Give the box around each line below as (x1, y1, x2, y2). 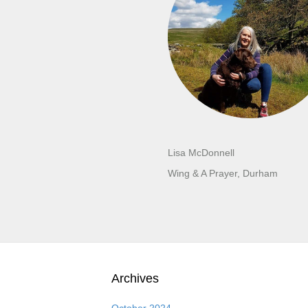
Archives (111, 271, 159, 285)
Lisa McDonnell (168, 146, 234, 158)
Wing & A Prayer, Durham (168, 167, 278, 179)
